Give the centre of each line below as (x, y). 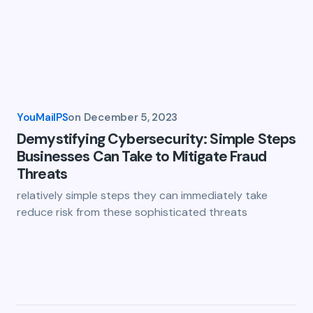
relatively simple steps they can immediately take (142, 195)
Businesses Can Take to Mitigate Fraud (141, 156)
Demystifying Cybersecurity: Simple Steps (156, 139)
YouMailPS (43, 117)
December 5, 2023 (130, 117)
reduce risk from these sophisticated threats (132, 212)
